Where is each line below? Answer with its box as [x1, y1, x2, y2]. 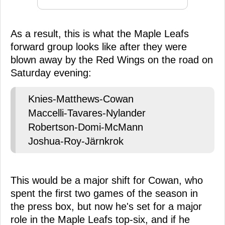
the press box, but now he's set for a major [11, 200, 202, 212]
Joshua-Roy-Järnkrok [28, 135, 124, 147]
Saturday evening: [11, 67, 91, 78]
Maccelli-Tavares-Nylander [28, 107, 146, 119]
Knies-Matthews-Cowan [28, 93, 134, 104]
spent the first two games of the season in [11, 187, 198, 199]
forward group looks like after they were [11, 41, 187, 52]
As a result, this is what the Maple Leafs [11, 28, 189, 39]
